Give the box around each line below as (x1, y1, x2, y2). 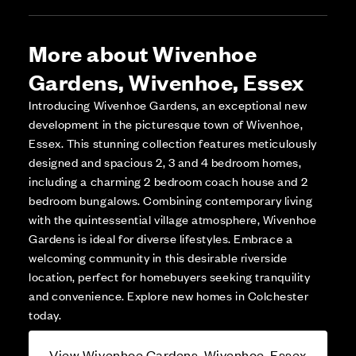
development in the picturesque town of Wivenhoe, (29, 115, 304, 133)
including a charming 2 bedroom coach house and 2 (29, 172, 308, 190)
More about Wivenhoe (29, 38, 257, 68)
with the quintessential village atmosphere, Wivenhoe (29, 211, 317, 228)
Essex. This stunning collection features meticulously (29, 134, 317, 152)
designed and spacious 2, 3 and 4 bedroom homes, (29, 153, 302, 171)
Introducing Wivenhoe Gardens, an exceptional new (29, 96, 308, 114)
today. (29, 306, 62, 323)
